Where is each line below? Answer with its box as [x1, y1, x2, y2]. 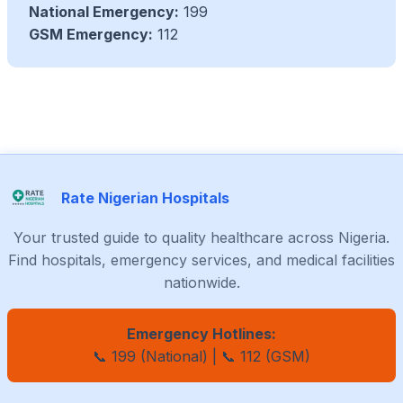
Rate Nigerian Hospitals [61, 188, 229, 207]
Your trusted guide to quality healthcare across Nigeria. [13, 228, 390, 247]
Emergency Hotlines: [127, 325, 276, 344]
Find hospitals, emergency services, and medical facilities [8, 251, 395, 270]
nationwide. [163, 273, 240, 292]
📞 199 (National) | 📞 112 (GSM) [93, 347, 310, 366]
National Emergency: [29, 3, 179, 22]
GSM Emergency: [29, 25, 153, 44]
